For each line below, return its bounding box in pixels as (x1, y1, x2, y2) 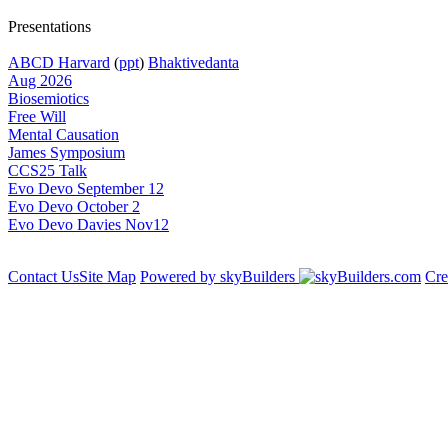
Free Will (8, 108, 66, 125)
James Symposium (8, 144, 125, 161)
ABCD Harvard (8, 54, 110, 71)
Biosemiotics (8, 90, 89, 107)
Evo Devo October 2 (8, 198, 140, 215)
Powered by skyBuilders (140, 268, 299, 285)
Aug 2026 (8, 72, 72, 89)
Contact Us (8, 268, 79, 285)
